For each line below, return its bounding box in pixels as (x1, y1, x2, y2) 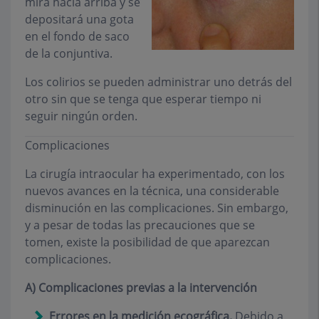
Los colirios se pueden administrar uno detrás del (25, 74, 292, 90)
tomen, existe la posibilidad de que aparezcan (25, 234, 270, 251)
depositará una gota (25, 11, 134, 28)
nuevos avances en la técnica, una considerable (25, 183, 279, 199)
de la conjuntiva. (25, 46, 113, 62)
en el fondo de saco (25, 28, 130, 45)
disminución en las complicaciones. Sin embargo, (25, 200, 288, 216)
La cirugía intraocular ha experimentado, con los (25, 166, 285, 182)
